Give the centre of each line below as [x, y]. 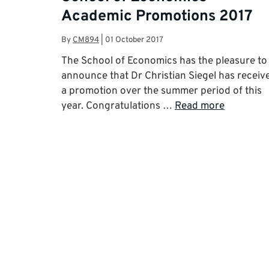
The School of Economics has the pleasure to [164, 62]
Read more [200, 107]
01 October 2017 [134, 40]
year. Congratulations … [118, 107]
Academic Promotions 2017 [157, 17]
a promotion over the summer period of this [162, 92]
